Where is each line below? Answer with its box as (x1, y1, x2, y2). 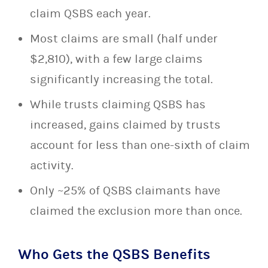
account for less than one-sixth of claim (30, 138, 250, 152)
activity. (30, 159, 74, 172)
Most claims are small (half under (30, 32, 218, 45)
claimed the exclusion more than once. (30, 204, 242, 218)
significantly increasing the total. (30, 72, 213, 86)
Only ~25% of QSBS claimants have (30, 184, 220, 197)
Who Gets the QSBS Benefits (18, 246, 211, 263)
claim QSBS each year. (30, 7, 151, 20)
